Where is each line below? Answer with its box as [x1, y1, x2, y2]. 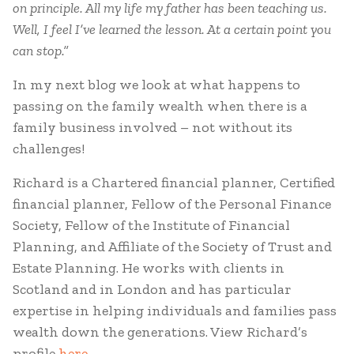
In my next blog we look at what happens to [13, 76, 300, 93]
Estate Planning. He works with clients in [13, 259, 284, 277]
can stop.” [13, 42, 68, 59]
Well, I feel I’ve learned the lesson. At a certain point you [13, 21, 331, 38]
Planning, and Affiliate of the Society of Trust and [13, 238, 332, 255]
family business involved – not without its [13, 119, 292, 136]
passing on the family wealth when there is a [13, 97, 307, 115]
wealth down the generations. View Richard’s [13, 323, 307, 341]
